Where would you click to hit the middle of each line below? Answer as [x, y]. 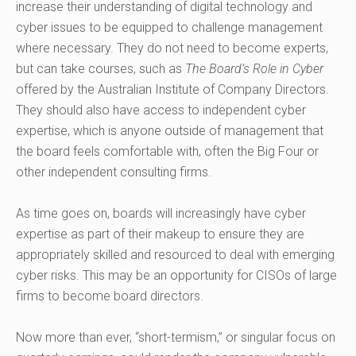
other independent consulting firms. [114, 172]
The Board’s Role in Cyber [254, 69]
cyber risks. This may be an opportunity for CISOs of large [176, 276]
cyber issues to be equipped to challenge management [169, 28]
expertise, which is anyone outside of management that [170, 131]
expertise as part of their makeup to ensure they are [160, 234]
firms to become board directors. [110, 296]
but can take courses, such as [101, 69]
